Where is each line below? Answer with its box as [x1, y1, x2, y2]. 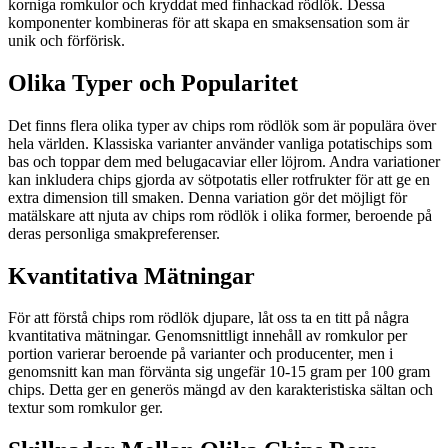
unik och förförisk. [8, 31, 125, 49]
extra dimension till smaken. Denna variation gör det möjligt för [8, 188, 407, 206]
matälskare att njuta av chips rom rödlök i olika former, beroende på [8, 206, 432, 224]
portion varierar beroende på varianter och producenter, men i [8, 345, 393, 363]
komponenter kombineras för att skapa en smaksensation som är [8, 13, 409, 31]
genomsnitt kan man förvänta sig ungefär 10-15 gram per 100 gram [8, 363, 430, 381]
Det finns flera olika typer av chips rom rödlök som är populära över [8, 116, 436, 134]
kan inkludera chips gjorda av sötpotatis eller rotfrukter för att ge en [8, 170, 430, 188]
